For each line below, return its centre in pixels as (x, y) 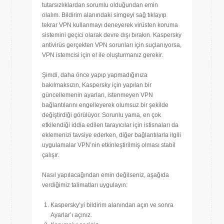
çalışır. (50, 155)
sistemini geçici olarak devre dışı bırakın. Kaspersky (112, 35)
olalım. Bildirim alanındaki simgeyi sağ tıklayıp (104, 15)
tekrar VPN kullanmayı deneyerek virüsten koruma (110, 25)
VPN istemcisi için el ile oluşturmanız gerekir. (102, 55)
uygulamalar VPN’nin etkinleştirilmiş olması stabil (109, 145)
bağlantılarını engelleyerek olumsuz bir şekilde (105, 105)
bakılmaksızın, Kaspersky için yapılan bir (97, 85)
